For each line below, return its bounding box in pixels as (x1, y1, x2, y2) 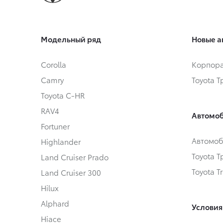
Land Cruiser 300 (41, 166, 101, 178)
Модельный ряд (41, 33, 101, 44)
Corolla (41, 58, 66, 70)
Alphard (41, 197, 69, 209)
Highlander (41, 135, 81, 147)
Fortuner (41, 120, 70, 131)
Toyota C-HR (41, 89, 85, 101)
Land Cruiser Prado (41, 151, 109, 162)
